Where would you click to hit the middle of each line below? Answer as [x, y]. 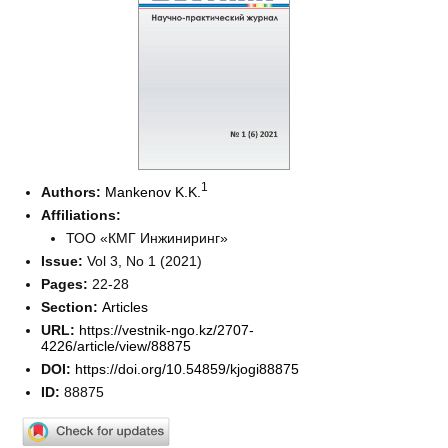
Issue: [64, 260]
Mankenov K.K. [153, 191]
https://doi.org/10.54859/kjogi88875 [187, 368]
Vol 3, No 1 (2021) [145, 260]
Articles [125, 306]
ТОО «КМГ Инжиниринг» [147, 237]
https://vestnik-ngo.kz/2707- [167, 329]
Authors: [73, 191]
